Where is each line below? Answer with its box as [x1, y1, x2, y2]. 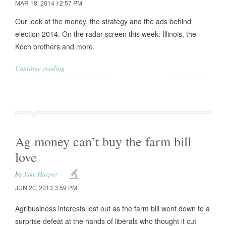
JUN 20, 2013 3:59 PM [15, 183, 77, 192]
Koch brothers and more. [15, 41, 95, 51]
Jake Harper [23, 169, 58, 179]
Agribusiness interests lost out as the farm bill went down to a [15, 203, 210, 213]
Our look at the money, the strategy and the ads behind [15, 16, 191, 26]
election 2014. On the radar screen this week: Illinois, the [15, 29, 196, 39]
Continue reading [15, 63, 65, 73]
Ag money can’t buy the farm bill [15, 133, 191, 150]
